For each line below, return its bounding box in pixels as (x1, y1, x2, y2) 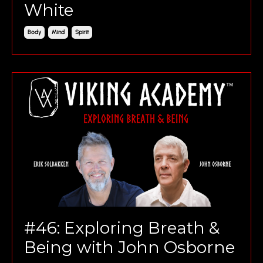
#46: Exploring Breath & (24, 218, 220, 238)
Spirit (75, 28, 89, 36)
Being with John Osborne (24, 237, 235, 258)
